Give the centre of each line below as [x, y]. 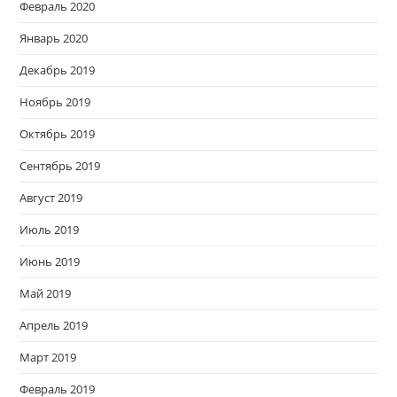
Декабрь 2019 [58, 70]
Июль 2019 [50, 230]
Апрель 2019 [54, 326]
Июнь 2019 [50, 262]
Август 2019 [51, 198]
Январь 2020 [54, 39]
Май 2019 [46, 294]
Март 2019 [48, 358]
